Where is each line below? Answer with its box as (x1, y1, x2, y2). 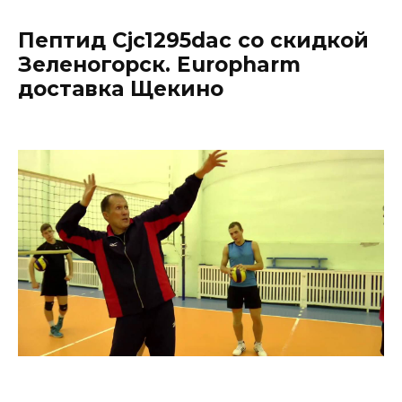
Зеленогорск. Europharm (18, 52, 301, 78)
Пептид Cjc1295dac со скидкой (18, 28, 369, 54)
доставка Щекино (18, 76, 223, 102)
